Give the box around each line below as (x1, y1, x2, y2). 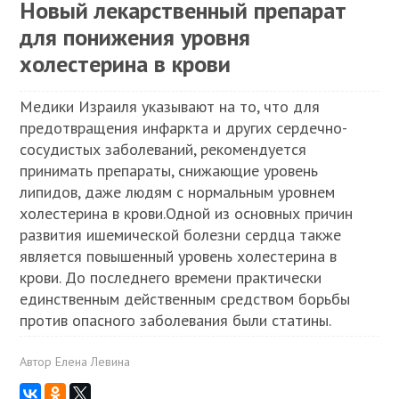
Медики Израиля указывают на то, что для (20, 96, 321, 118)
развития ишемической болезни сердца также (20, 224, 342, 246)
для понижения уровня (20, 22, 251, 53)
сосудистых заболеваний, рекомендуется (20, 139, 307, 160)
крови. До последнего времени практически (20, 267, 322, 289)
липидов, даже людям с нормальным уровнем (20, 182, 336, 203)
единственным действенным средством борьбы (20, 289, 351, 310)
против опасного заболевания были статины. (20, 310, 332, 331)
